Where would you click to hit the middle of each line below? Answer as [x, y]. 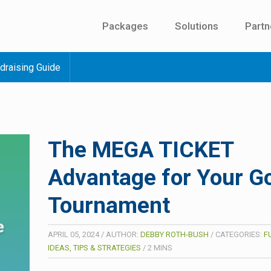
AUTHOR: [123, 235]
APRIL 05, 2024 [73, 235]
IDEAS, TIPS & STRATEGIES [94, 248]
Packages [125, 26]
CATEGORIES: [240, 235]
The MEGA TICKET [141, 150]
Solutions [197, 26]
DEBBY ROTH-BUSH [175, 235]
